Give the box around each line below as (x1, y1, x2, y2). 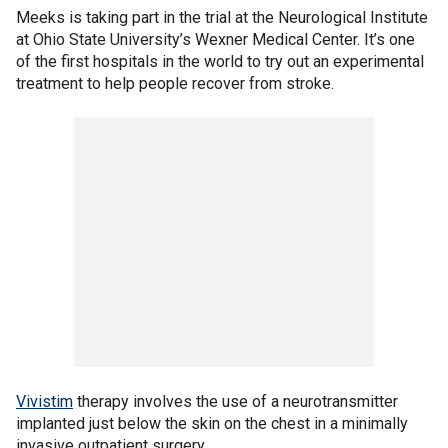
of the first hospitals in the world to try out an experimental (16, 51, 424, 71)
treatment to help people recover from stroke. (16, 73, 334, 93)
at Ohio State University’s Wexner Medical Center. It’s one (16, 29, 415, 49)
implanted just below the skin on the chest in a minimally (16, 413, 408, 433)
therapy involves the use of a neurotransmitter (73, 391, 398, 411)
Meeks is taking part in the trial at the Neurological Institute (16, 7, 428, 27)
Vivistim (16, 391, 73, 411)
